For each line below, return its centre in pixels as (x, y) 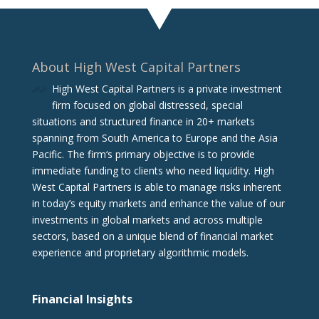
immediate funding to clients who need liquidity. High (153, 170)
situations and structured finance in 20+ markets (143, 121)
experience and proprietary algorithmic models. (140, 252)
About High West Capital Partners (136, 67)
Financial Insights (82, 299)
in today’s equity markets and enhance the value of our (158, 203)
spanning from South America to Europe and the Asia (155, 137)
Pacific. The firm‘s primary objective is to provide (143, 154)
